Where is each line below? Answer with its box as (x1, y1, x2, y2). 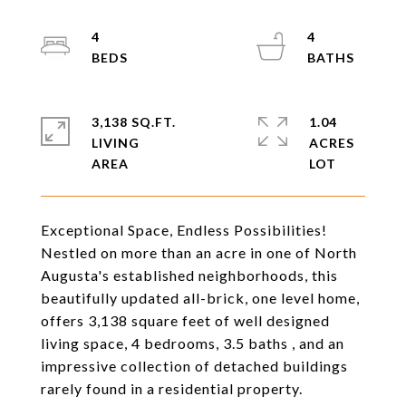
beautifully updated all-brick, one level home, (41, 289, 360, 306)
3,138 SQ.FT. (92, 114, 176, 130)
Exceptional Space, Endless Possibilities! (41, 221, 327, 238)
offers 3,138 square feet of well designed (41, 312, 330, 329)
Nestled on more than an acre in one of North (41, 244, 357, 261)
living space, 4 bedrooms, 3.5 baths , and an (41, 334, 344, 352)
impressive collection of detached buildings (41, 357, 348, 374)
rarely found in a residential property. (41, 380, 303, 397)
